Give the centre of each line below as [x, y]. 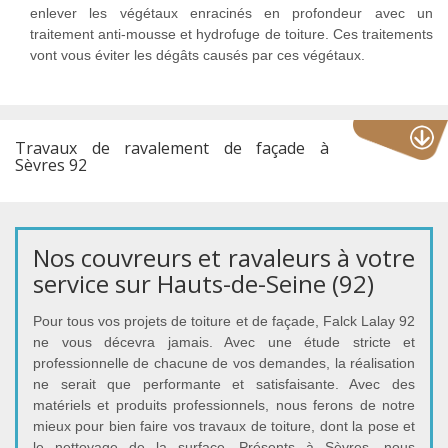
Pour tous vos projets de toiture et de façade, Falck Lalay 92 [224, 321]
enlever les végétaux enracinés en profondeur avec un [231, 13]
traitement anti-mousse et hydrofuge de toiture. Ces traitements [231, 34]
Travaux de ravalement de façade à [172, 148]
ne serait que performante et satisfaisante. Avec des [224, 384]
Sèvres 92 [51, 165]
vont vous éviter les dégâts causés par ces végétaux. [197, 55]
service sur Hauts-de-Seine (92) [203, 284]
